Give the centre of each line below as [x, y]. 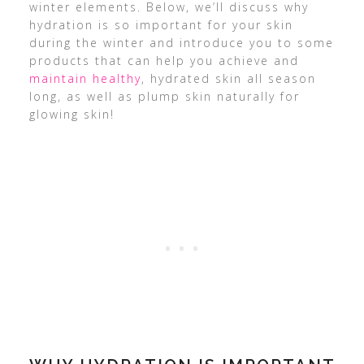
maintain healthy [85, 78]
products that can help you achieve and [164, 61]
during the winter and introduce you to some [181, 43]
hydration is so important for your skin [161, 25]
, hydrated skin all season [228, 78]
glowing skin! [71, 114]
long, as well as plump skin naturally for [164, 96]
